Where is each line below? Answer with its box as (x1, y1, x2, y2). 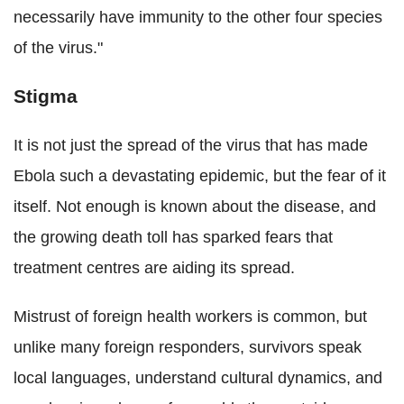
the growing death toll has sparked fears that (14, 227, 333, 246)
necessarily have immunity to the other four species (14, 7, 382, 26)
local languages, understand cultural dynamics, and (14, 368, 382, 387)
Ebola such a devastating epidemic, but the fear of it (14, 166, 386, 185)
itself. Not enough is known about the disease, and (14, 197, 376, 216)
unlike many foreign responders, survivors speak (14, 337, 362, 356)
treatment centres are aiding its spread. (14, 258, 295, 277)
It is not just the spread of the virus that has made (14, 135, 368, 154)
